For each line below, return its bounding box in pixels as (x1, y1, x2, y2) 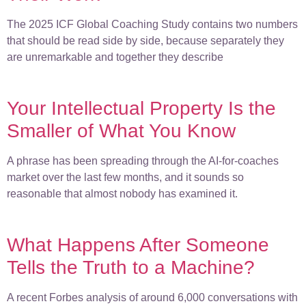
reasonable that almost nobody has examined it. (7, 187, 238, 199)
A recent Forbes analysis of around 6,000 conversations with (7, 292, 298, 304)
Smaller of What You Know (7, 120, 236, 141)
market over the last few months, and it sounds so (7, 171, 244, 183)
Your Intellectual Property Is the (7, 97, 276, 119)
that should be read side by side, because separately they (7, 34, 284, 46)
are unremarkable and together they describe (7, 51, 223, 63)
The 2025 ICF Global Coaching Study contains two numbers (7, 18, 298, 30)
